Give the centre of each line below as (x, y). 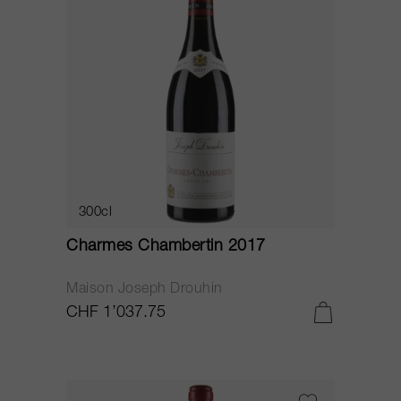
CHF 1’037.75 (116, 313)
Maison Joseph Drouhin (145, 290)
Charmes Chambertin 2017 (166, 247)
